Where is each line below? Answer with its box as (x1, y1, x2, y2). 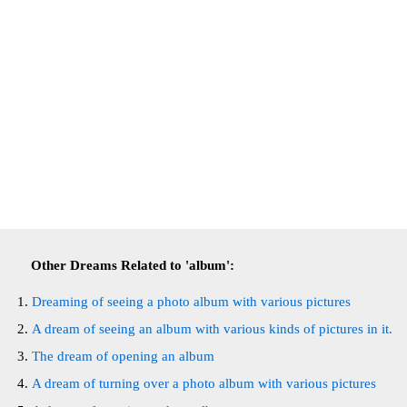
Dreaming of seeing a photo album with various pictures (32, 294, 351, 309)
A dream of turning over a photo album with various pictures (32, 376, 376, 391)
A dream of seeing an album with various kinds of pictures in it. (32, 322, 392, 336)
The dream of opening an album (32, 349, 214, 363)
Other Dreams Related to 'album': (31, 258, 234, 273)
